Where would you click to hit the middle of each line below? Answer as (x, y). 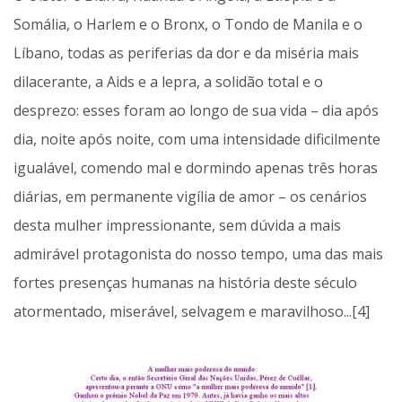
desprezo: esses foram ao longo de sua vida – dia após (196, 111)
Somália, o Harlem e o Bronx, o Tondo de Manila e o (188, 25)
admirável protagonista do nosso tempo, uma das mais (198, 254)
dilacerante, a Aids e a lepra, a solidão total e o (168, 82)
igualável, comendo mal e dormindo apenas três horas (196, 168)
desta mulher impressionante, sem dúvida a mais (177, 226)
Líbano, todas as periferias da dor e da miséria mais (186, 53)
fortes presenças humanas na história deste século (185, 283)
